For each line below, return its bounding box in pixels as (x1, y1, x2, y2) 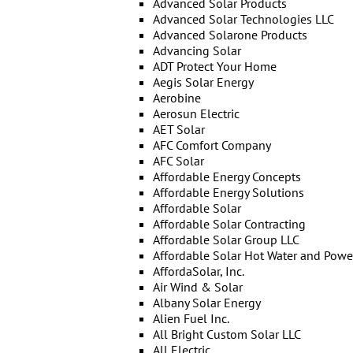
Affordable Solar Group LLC (152, 232, 299, 247)
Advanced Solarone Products (152, 27, 307, 43)
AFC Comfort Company (152, 137, 271, 153)
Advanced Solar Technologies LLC (152, 11, 334, 27)
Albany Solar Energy (152, 295, 261, 310)
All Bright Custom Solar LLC (152, 326, 301, 342)
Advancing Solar (152, 43, 241, 58)
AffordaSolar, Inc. (152, 263, 244, 279)
